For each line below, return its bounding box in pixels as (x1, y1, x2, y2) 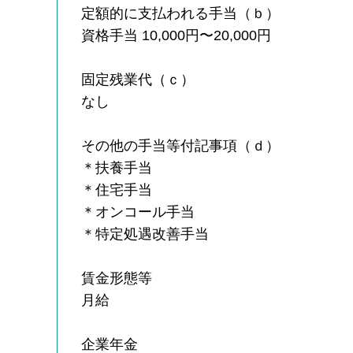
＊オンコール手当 (81, 203, 195, 220)
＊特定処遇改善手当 (81, 225, 210, 242)
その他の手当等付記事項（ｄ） (81, 137, 281, 154)
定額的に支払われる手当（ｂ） (81, 5, 281, 21)
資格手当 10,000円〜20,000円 (81, 27, 272, 43)
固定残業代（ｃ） (81, 71, 195, 87)
